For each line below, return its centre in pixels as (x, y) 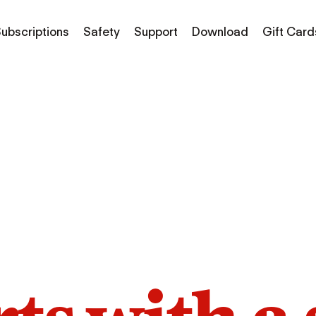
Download (220, 31)
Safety (102, 31)
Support (156, 31)
